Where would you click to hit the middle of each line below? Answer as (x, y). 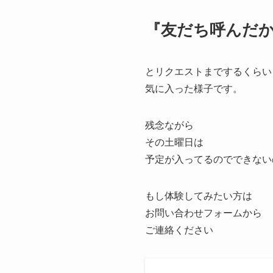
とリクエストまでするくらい (208, 71)
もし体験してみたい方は (199, 196)
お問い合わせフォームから (204, 213)
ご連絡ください (179, 230)
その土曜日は (174, 142)
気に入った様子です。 (194, 88)
